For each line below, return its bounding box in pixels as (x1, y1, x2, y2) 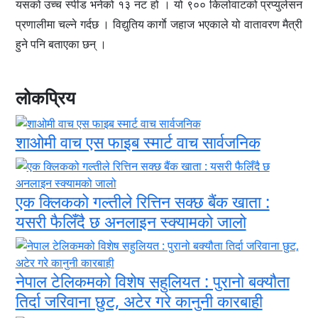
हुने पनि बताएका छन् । (15, 36, 106, 53)
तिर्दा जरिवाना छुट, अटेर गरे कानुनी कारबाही (15, 289, 263, 312)
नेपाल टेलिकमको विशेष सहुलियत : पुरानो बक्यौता (15, 269, 290, 292)
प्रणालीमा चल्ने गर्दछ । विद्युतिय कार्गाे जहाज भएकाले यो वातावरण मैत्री (15, 16, 303, 33)
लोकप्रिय (15, 85, 75, 110)
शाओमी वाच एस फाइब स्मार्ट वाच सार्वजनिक (15, 130, 261, 153)
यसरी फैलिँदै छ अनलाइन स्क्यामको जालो (15, 209, 246, 233)
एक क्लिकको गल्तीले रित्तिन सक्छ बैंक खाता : (15, 190, 270, 213)
